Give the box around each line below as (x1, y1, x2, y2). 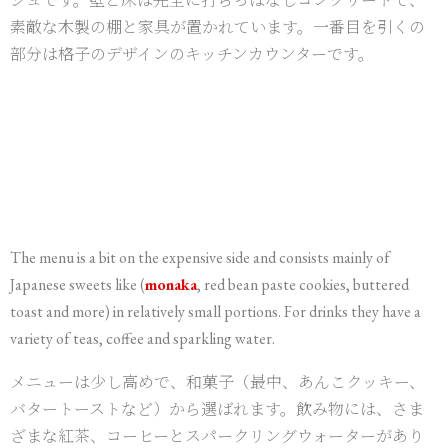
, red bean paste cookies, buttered (197, 274, 409, 295)
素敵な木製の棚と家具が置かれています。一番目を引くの (10, 15, 425, 38)
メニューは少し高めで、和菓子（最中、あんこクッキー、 (10, 370, 425, 393)
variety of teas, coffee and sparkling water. (10, 328, 275, 349)
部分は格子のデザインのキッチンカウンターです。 (10, 42, 374, 65)
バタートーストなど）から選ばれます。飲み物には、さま (10, 397, 424, 420)
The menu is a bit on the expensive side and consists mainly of (10, 247, 390, 268)
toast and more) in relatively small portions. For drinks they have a (10, 301, 421, 322)
